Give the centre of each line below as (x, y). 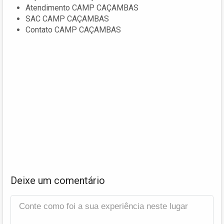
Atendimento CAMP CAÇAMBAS (82, 7)
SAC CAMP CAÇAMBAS (67, 18)
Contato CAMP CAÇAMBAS (73, 29)
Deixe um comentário (58, 180)
